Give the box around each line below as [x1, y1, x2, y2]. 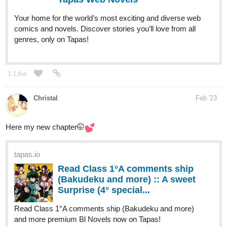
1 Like [8, 30, 27, 39]
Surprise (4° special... [58, 145, 150, 156]
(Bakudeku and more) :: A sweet [58, 135, 196, 145]
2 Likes [8, 210, 30, 218]
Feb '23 [196, 55, 217, 63]
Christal [33, 55, 58, 63]
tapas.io [14, 110, 40, 120]
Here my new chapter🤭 [6, 83, 85, 92]
